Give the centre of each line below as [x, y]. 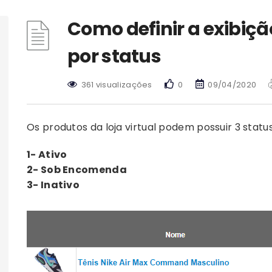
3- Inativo [53, 185]
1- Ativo [47, 155]
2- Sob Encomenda [77, 170]
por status [114, 56]
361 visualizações [117, 85]
